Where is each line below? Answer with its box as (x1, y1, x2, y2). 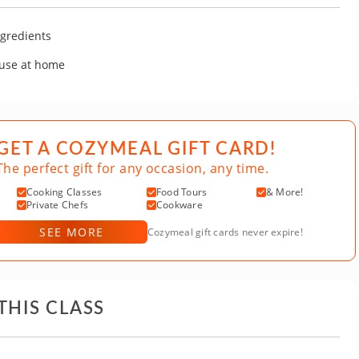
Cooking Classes (26, 185, 103, 200)
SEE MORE (39, 224, 104, 240)
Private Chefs (26, 198, 89, 212)
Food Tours (156, 185, 208, 200)
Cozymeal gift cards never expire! (147, 224, 303, 239)
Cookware (156, 198, 203, 212)
